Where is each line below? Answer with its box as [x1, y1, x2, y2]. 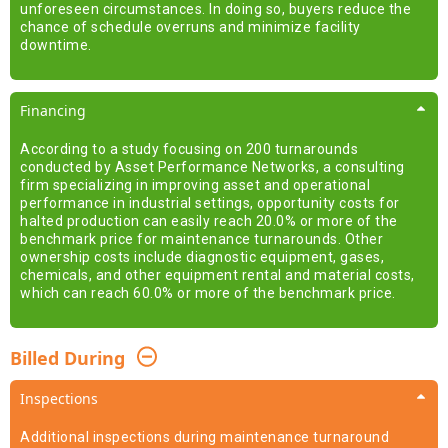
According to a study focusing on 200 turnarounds [20, 140, 358, 157]
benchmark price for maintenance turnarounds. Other [20, 230, 383, 247]
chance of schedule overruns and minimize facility [20, 18, 361, 35]
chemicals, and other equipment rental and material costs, [20, 266, 415, 283]
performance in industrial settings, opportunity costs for [20, 194, 400, 211]
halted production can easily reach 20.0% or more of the [20, 212, 398, 229]
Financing [20, 100, 86, 120]
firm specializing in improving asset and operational [20, 176, 370, 193]
